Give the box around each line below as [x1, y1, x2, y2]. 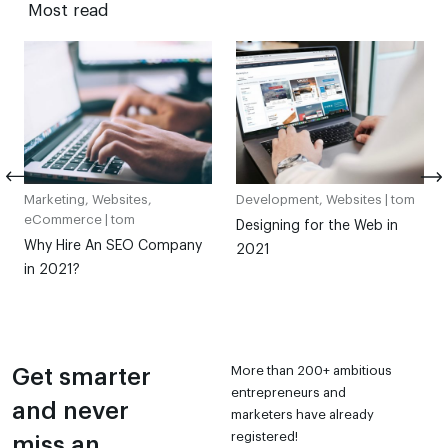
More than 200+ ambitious [231, 364, 393, 378]
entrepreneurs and [231, 386, 347, 400]
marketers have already [231, 408, 375, 422]
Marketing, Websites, [24, 193, 152, 207]
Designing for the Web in [236, 219, 398, 234]
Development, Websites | [236, 193, 391, 207]
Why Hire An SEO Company [24, 239, 202, 254]
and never [12, 399, 129, 424]
